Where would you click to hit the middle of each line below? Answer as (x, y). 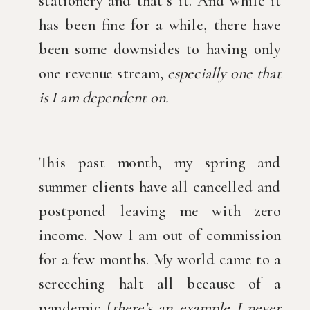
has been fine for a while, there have (160, 25)
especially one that (225, 74)
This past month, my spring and (160, 162)
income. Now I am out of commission (160, 235)
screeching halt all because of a (160, 283)
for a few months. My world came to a (160, 259)
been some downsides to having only (160, 49)
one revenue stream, (103, 74)
